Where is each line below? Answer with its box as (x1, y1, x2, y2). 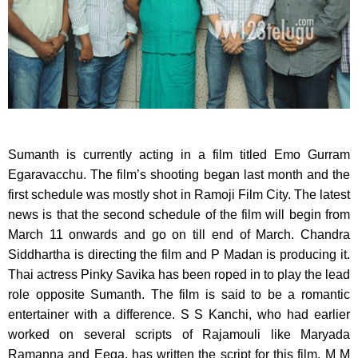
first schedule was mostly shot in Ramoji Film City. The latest (8, 188, 350, 202)
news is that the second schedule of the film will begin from (8, 208, 350, 222)
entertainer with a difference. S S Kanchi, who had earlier (8, 308, 350, 322)
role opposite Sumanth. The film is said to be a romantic (8, 288, 350, 302)
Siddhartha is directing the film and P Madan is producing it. (8, 248, 350, 262)
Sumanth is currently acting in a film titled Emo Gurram (8, 148, 350, 162)
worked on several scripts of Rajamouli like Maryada (8, 328, 350, 342)
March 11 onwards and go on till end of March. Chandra (8, 228, 350, 242)
